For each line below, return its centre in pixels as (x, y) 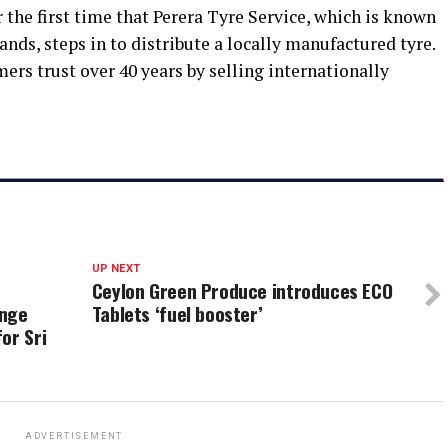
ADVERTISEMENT (74, 436)
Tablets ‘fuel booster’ (177, 314)
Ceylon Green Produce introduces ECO (242, 291)
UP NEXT (115, 269)
